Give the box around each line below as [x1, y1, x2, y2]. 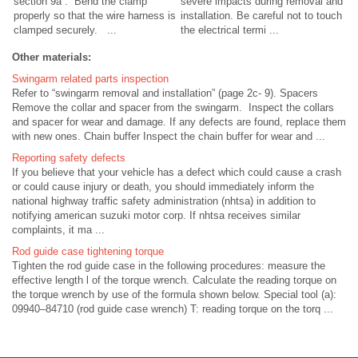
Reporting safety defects [12, 152, 125, 165]
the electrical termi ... [181, 24, 279, 37]
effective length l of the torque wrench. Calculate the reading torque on [12, 274, 336, 287]
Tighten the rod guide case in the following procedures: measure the [12, 260, 325, 272]
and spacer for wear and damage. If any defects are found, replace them [12, 116, 346, 129]
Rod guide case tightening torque [12, 245, 164, 258]
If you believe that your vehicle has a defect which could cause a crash [12, 166, 341, 179]
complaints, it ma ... [12, 224, 105, 237]
